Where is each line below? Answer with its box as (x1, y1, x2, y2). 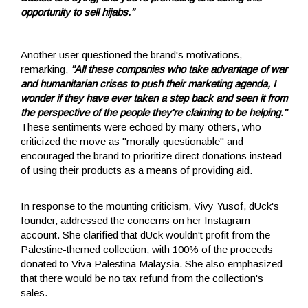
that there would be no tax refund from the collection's (21, 272, 263, 284)
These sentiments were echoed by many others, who (21, 120, 261, 133)
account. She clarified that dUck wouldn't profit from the (21, 228, 270, 241)
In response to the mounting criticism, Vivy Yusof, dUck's (21, 199, 279, 212)
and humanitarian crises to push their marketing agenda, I (21, 77, 276, 89)
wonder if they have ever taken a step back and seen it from (21, 91, 287, 104)
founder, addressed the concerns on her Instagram (21, 214, 250, 226)
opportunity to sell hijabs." (21, 5, 134, 18)
